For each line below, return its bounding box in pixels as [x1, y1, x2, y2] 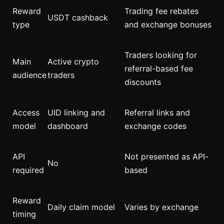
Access [12, 107, 39, 117]
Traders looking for [124, 50, 197, 60]
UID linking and [47, 107, 105, 117]
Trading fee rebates [124, 6, 198, 16]
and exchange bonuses [124, 19, 211, 29]
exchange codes [124, 121, 186, 131]
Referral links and [124, 107, 190, 117]
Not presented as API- [124, 151, 208, 161]
